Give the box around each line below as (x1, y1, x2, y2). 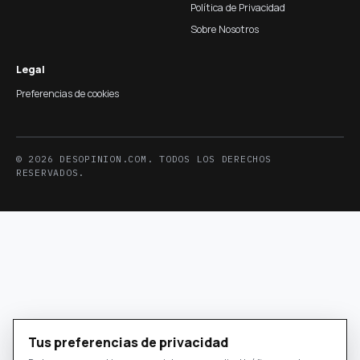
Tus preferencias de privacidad (28, 333, 228, 351)
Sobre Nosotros (190, 22, 259, 36)
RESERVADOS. (16, 166, 85, 178)
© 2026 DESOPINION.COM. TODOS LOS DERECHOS (16, 152, 272, 165)
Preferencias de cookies (16, 86, 119, 100)
